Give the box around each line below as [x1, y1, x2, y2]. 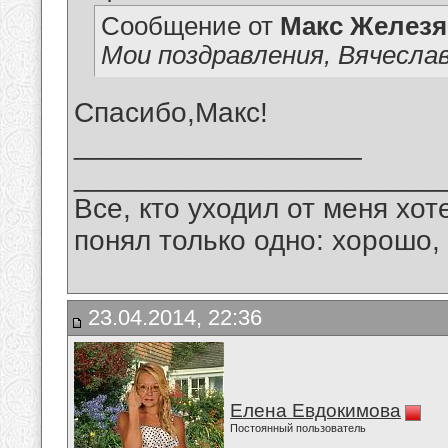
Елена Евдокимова [230, 400, 401, 421]
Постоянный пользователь [230, 422, 366, 434]
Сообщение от [101, 12, 280, 41]
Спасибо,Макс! [74, 97, 268, 129]
